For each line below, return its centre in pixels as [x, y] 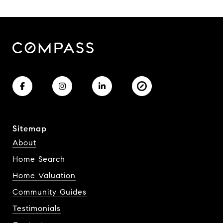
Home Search [39, 159]
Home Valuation [44, 175]
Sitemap [30, 128]
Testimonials [37, 208]
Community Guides [50, 192]
